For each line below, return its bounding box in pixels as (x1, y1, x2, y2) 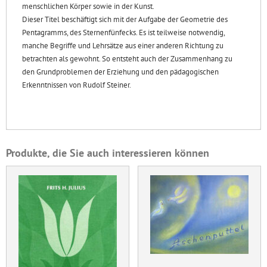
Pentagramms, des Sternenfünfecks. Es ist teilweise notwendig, (22, 27, 225, 38)
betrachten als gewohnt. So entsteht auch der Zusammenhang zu (22, 54, 232, 64)
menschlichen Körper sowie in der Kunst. (22, 1, 154, 12)
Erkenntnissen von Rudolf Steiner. (22, 80, 131, 91)
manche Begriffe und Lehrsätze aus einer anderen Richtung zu (22, 41, 223, 51)
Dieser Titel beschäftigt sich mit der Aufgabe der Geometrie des (22, 14, 228, 25)
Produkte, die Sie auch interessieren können (6, 145, 209, 160)
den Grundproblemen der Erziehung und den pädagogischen (22, 67, 219, 77)
